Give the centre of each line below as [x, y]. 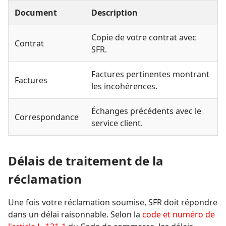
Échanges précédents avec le [146, 111]
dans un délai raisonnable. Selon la [75, 215]
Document [36, 13]
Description [115, 13]
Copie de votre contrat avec [144, 38]
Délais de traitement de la [86, 161]
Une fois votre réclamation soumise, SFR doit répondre [113, 203]
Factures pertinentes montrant [150, 74]
